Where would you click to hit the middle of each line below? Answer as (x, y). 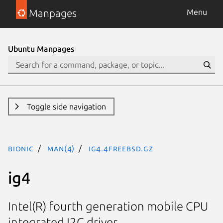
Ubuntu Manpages (41, 49)
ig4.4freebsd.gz (121, 148)
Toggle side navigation (66, 107)
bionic (21, 148)
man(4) (61, 148)
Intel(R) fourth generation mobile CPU (108, 207)
